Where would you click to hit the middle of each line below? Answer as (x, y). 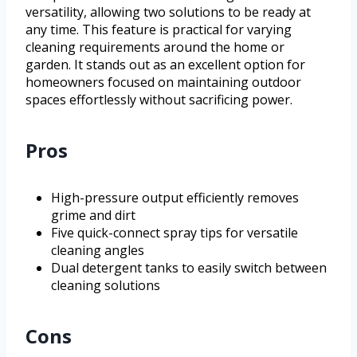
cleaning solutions (106, 286)
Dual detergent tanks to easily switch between (189, 268)
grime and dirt (93, 216)
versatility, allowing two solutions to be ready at (168, 12)
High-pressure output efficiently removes (175, 198)
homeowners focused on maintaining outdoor (163, 82)
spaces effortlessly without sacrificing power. (159, 100)
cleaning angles (98, 251)
